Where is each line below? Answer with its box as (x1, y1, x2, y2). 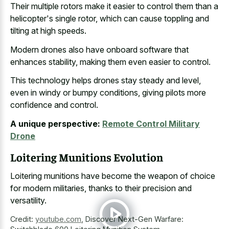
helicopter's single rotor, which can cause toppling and (10, 13, 209, 24)
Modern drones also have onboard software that (10, 44, 189, 55)
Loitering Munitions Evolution (10, 150, 163, 165)
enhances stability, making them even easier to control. (10, 56, 211, 67)
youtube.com (35, 214, 81, 223)
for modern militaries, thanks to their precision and (10, 182, 192, 193)
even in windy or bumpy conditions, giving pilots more (10, 87, 206, 98)
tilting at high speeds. (10, 26, 86, 36)
